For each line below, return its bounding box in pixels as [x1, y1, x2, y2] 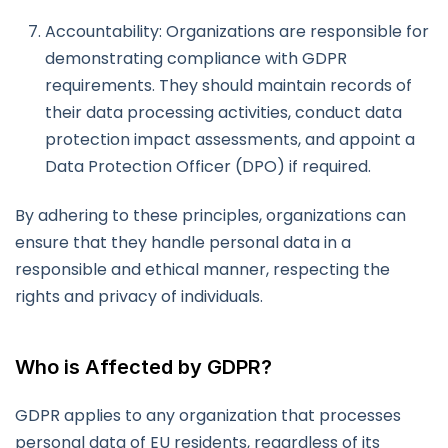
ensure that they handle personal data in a [15, 231, 351, 255]
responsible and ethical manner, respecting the [15, 258, 390, 282]
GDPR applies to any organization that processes [15, 404, 401, 428]
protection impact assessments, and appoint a [45, 128, 415, 152]
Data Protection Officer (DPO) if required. [45, 155, 371, 179]
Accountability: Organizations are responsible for [45, 20, 429, 44]
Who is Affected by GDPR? [15, 355, 272, 380]
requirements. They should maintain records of [45, 74, 412, 98]
